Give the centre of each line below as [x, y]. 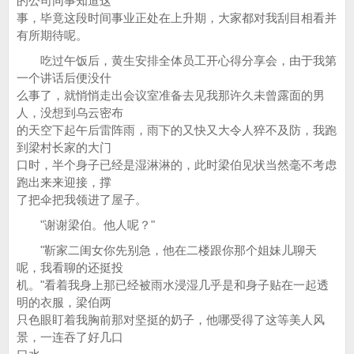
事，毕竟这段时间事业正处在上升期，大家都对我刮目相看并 [177, 18]
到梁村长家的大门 [64, 147]
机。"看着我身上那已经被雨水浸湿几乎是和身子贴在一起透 [173, 285]
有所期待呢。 [52, 35]
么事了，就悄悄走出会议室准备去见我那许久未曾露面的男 [171, 95]
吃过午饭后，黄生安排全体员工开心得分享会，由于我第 [177, 60]
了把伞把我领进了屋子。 [82, 200]
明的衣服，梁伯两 [64, 302]
